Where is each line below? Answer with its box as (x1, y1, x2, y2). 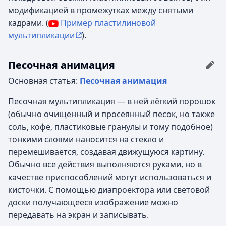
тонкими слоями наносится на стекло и (8, 134, 164, 145)
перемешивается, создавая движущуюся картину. (8, 146, 204, 157)
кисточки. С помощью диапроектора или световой (8, 184, 210, 195)
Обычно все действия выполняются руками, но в (8, 159, 202, 170)
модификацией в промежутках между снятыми (8, 5, 193, 16)
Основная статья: (8, 75, 80, 86)
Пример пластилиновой (61, 17, 156, 28)
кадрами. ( (8, 17, 48, 28)
